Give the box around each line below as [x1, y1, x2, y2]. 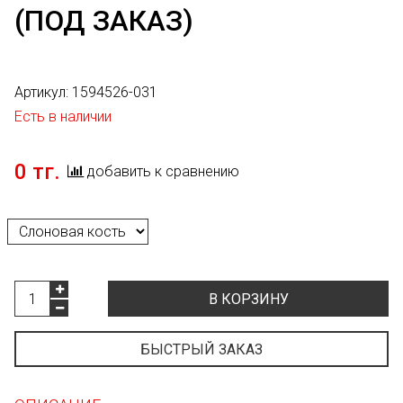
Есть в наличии [14, 108, 112, 125]
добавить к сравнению [87, 163, 239, 180]
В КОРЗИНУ [208, 291, 289, 309]
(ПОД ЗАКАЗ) [14, 4, 193, 38]
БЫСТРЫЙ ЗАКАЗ [140, 341, 263, 359]
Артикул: [14, 84, 72, 101]
